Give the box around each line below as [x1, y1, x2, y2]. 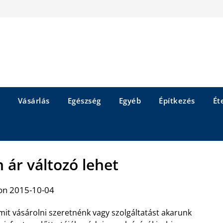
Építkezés [159, 96, 195, 106]
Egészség [67, 96, 101, 106]
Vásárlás [17, 96, 50, 106]
